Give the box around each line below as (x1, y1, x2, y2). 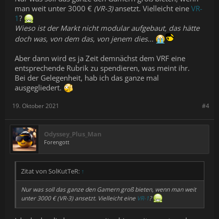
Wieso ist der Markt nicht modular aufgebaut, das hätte (15, 22, 199, 33)
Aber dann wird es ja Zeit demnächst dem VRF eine (15, 53, 185, 63)
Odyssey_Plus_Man (44, 129, 102, 138)
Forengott (44, 138, 69, 146)
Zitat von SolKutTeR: (21, 166, 81, 175)
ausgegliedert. (15, 82, 64, 92)
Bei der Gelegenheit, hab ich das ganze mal (15, 72, 159, 83)
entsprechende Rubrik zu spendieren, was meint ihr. (15, 63, 190, 73)
